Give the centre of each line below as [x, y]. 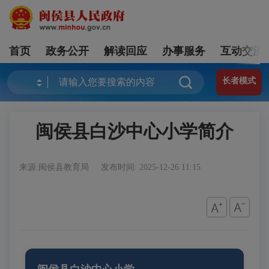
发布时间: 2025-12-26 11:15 [151, 167]
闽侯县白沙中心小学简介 [134, 131]
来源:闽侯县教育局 [55, 167]
